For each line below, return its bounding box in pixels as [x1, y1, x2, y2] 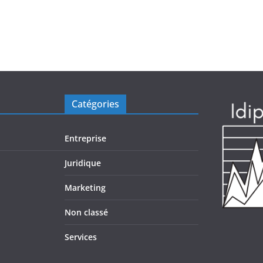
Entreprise [65, 133, 106, 144]
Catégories [72, 97, 119, 111]
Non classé [65, 207, 108, 218]
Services [65, 231, 97, 243]
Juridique [65, 157, 101, 169]
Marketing [65, 182, 106, 194]
